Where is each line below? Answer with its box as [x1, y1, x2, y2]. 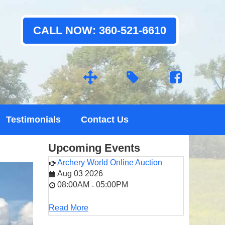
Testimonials [6, 115, 61, 125]
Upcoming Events [48, 142, 140, 154]
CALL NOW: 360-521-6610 [33, 24, 166, 37]
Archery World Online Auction [57, 158, 162, 167]
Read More [49, 203, 88, 212]
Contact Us [81, 115, 129, 125]
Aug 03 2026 [57, 169, 103, 178]
